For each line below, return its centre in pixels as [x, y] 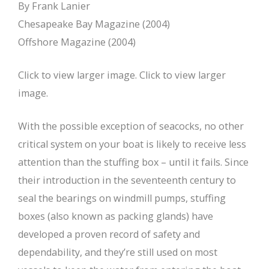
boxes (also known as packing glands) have [116, 216]
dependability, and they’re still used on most [118, 252]
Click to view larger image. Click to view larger [122, 75]
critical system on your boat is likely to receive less [132, 144]
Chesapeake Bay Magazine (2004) [94, 24]
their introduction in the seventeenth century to [127, 180]
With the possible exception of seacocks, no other [131, 126]
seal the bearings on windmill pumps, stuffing [122, 198]
